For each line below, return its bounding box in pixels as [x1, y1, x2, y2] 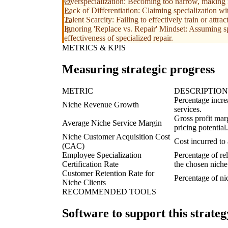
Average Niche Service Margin [62, 119, 162, 127]
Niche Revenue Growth [62, 100, 139, 109]
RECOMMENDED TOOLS [62, 187, 156, 196]
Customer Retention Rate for [62, 169, 154, 178]
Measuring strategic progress [62, 63, 215, 76]
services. [174, 105, 202, 113]
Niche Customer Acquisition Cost [62, 132, 170, 141]
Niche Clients [62, 178, 106, 187]
